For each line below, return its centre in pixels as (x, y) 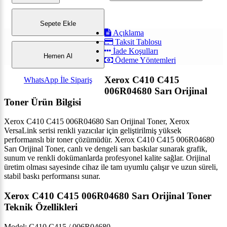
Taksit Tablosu (137, 42)
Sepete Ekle (58, 23)
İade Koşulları (135, 51)
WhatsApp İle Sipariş (58, 80)
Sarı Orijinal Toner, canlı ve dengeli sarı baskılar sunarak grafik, (106, 149)
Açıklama (128, 33)
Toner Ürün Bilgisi (43, 102)
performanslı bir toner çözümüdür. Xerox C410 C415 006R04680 (109, 140)
